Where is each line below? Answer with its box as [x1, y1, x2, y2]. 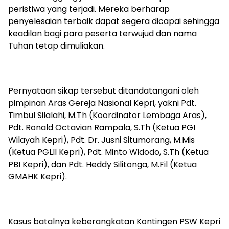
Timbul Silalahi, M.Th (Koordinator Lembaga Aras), [8, 109, 207, 122]
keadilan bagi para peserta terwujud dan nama [8, 28, 197, 40]
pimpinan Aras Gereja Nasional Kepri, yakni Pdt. [8, 97, 196, 109]
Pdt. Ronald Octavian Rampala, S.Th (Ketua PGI [8, 122, 195, 134]
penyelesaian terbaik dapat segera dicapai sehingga [8, 15, 219, 28]
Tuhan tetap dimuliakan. [8, 40, 105, 52]
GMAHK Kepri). [8, 171, 67, 183]
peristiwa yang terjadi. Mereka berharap [8, 3, 170, 15]
